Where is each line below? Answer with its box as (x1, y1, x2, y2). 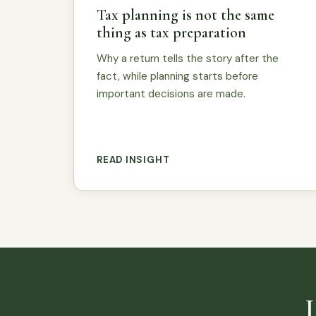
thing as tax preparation (97, 23, 246, 42)
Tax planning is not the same (97, 5, 274, 24)
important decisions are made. (97, 86, 245, 101)
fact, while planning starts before (97, 68, 258, 83)
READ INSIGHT (97, 153, 170, 166)
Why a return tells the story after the (97, 51, 279, 66)
